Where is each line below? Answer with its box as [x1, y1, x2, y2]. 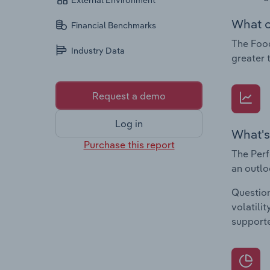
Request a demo [92, 89, 166, 102]
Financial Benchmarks [71, 20, 157, 31]
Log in [115, 118, 143, 130]
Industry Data [71, 45, 125, 57]
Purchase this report [83, 138, 175, 151]
